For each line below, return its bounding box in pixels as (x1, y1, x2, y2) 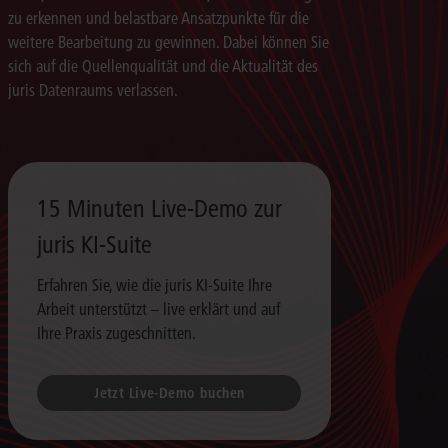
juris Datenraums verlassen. (7, 80, 178, 101)
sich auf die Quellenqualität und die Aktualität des (7, 56, 318, 77)
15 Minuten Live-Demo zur (37, 194, 283, 224)
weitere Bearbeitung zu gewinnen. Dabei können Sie (7, 32, 329, 53)
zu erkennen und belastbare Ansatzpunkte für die (7, 8, 309, 29)
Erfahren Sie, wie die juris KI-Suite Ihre (37, 275, 273, 296)
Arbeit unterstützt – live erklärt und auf (37, 299, 281, 320)
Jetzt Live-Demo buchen (94, 384, 245, 403)
